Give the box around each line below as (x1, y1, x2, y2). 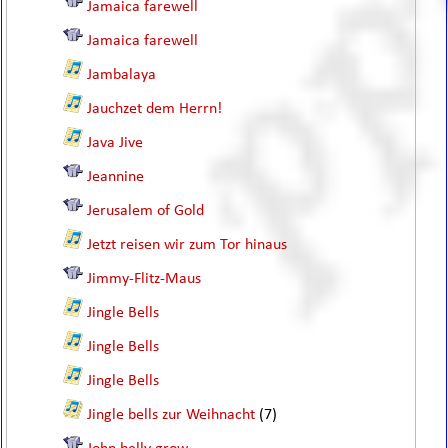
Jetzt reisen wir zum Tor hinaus (87, 237, 288, 253)
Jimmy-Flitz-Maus (87, 271, 202, 287)
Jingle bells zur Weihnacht (87, 407, 256, 423)
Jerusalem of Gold (87, 203, 205, 219)
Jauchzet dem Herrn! (87, 101, 223, 117)
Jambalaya (87, 67, 157, 83)
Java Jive (87, 135, 144, 151)
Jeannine (87, 169, 145, 185)
